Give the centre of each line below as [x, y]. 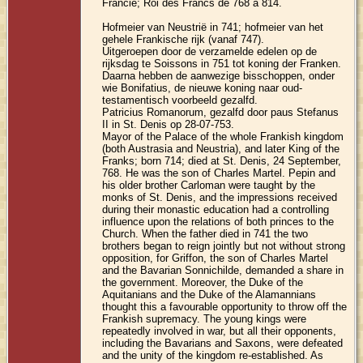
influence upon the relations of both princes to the [218, 221]
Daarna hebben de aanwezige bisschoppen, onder [219, 75]
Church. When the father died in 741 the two [205, 233]
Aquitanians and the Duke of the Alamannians [209, 294]
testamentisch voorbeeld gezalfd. [180, 100]
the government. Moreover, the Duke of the [203, 282]
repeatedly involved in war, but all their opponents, [220, 331]
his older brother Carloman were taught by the [209, 185]
